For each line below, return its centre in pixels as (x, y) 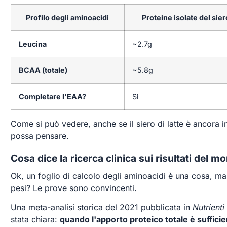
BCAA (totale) (43, 70)
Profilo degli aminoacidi (68, 17)
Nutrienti (208, 207)
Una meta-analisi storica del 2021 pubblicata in (101, 207)
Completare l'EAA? (52, 96)
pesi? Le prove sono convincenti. (73, 188)
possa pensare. (40, 136)
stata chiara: (35, 220)
